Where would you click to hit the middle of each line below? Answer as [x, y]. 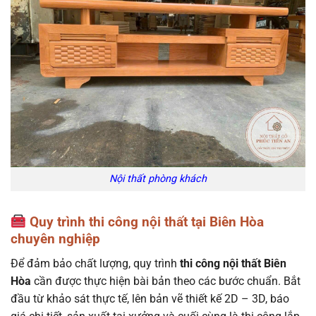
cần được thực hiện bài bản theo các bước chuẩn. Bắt [166, 281]
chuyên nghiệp [55, 239]
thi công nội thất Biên [232, 263]
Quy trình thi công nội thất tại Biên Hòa [145, 222]
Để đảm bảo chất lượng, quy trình [94, 263]
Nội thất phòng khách [158, 179]
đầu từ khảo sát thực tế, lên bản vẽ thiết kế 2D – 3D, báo [150, 298]
